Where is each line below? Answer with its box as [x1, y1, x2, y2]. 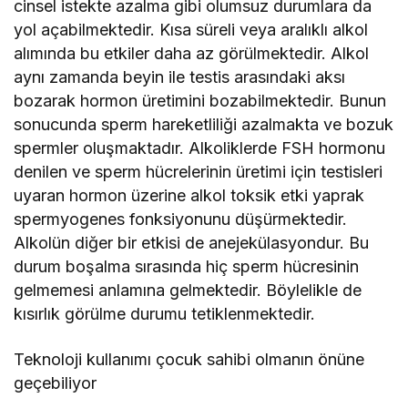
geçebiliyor [14, 372, 97, 393]
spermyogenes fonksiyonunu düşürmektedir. [14, 209, 348, 229]
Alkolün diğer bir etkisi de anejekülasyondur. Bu [14, 232, 370, 252]
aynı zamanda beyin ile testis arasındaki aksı [14, 66, 346, 87]
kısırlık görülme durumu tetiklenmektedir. [14, 303, 316, 323]
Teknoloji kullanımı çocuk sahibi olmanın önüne [14, 349, 365, 369]
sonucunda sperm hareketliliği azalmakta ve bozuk [14, 114, 394, 134]
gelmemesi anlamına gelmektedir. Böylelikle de [14, 280, 362, 300]
